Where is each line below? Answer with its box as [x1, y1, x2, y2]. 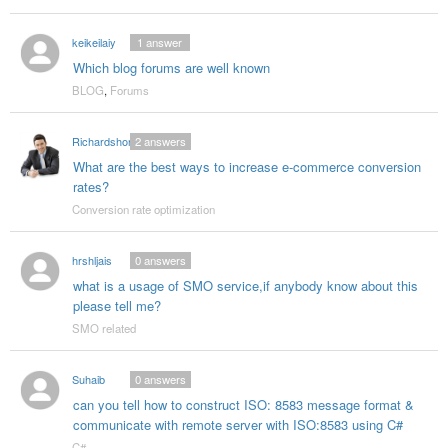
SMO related [71, 320, 136, 336]
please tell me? [72, 296, 161, 315]
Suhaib [71, 371, 105, 387]
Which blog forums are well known [72, 58, 270, 77]
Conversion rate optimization [71, 201, 215, 217]
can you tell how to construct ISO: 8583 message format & [72, 395, 414, 414]
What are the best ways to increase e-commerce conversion [72, 157, 421, 176]
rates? [72, 177, 109, 196]
